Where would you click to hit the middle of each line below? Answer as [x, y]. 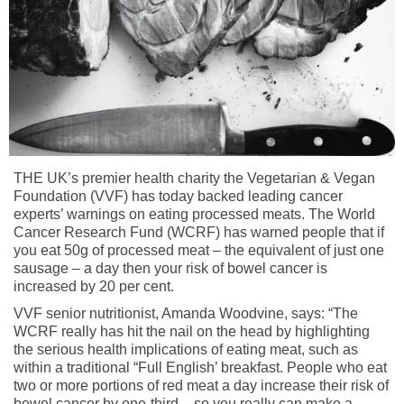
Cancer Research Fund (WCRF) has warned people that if [199, 232]
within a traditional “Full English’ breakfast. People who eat [200, 367]
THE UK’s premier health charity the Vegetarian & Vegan [194, 178]
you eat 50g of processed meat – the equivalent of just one [199, 250]
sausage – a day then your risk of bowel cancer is [170, 268]
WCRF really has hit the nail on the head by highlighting [192, 331]
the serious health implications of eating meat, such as [186, 349]
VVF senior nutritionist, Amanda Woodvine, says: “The [186, 313]
